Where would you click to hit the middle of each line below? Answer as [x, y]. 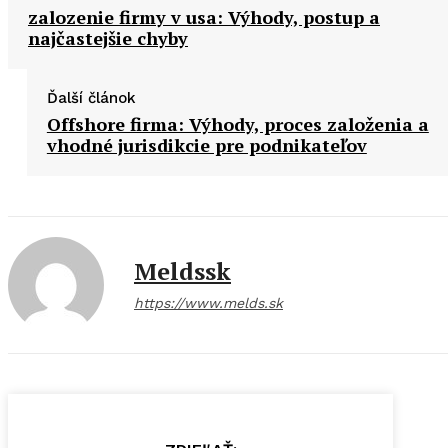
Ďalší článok [91, 97]
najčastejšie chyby [108, 37]
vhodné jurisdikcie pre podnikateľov [206, 144]
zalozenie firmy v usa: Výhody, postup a [204, 16]
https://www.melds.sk [208, 302]
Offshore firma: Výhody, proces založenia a [237, 123]
